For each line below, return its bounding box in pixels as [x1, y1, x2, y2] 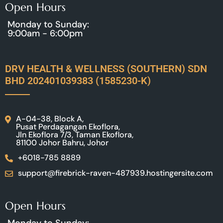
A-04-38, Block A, [16, 113, 84, 124]
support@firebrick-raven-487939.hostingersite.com [18, 167, 213, 178]
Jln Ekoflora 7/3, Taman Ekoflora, [16, 129, 133, 140]
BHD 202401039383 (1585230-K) [5, 74, 151, 87]
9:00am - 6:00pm [7, 27, 83, 39]
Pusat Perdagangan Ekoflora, [16, 121, 120, 132]
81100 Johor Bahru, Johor [16, 137, 109, 148]
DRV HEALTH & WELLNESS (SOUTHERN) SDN [5, 62, 207, 75]
